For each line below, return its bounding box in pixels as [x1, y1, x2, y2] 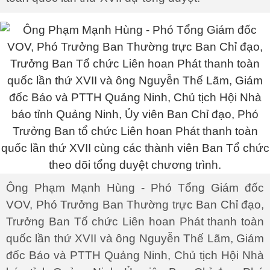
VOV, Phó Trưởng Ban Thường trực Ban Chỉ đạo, [6, 198, 264, 211]
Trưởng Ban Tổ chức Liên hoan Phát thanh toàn [6, 215, 264, 228]
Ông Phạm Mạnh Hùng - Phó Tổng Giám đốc [6, 181, 264, 194]
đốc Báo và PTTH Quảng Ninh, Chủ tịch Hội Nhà [6, 249, 264, 262]
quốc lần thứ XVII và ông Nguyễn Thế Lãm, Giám [6, 232, 264, 245]
